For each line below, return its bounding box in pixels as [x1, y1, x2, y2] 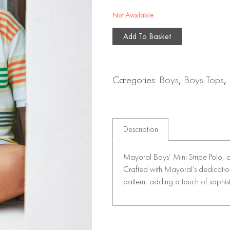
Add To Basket [123, 31, 171, 42]
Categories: [112, 73, 160, 87]
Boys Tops [184, 73, 224, 87]
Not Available [112, 10, 154, 20]
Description [123, 123, 158, 135]
